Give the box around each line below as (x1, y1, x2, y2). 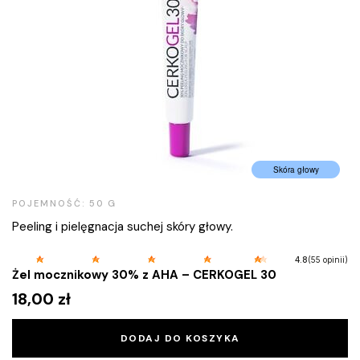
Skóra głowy (272, 163, 319, 175)
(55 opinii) (308, 254, 348, 264)
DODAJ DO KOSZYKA (120, 331, 240, 345)
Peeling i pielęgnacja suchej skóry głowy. (12, 218, 233, 235)
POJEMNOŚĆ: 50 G (12, 197, 117, 209)
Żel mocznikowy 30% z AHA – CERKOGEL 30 (12, 266, 276, 283)
